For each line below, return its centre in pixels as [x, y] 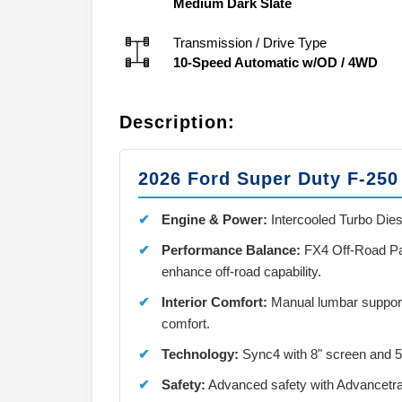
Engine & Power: [214, 219]
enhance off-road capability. [241, 271]
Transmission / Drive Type [250, 42]
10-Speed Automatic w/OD [255, 62]
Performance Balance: [231, 249]
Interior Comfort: [214, 301]
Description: [177, 122]
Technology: [200, 354]
